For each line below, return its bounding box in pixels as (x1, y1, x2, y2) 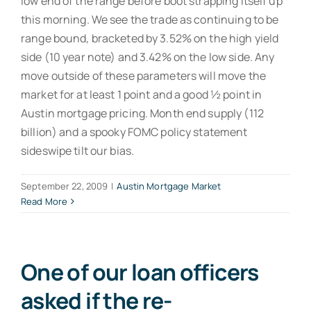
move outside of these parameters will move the (21, 67, 266, 83)
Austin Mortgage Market (117, 179, 221, 192)
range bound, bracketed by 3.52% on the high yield (21, 30, 279, 46)
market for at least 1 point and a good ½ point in (21, 86, 262, 102)
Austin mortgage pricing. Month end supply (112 (21, 105, 264, 121)
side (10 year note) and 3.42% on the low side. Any (21, 49, 275, 65)
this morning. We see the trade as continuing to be (21, 11, 279, 27)
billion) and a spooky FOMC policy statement (21, 124, 248, 140)
